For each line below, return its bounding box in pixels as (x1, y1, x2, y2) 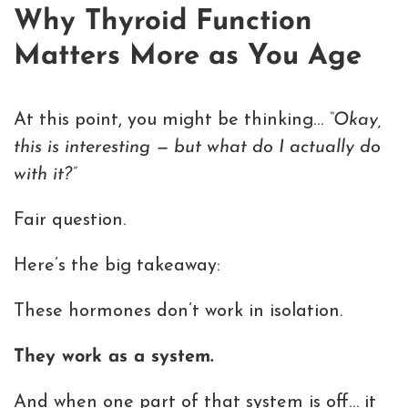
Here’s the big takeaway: (14, 256, 220, 275)
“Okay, (329, 110, 382, 129)
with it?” (14, 165, 76, 184)
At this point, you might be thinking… (14, 110, 329, 129)
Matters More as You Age (14, 43, 362, 72)
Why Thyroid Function (14, 8, 312, 37)
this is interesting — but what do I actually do (14, 138, 381, 157)
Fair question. (14, 210, 126, 229)
